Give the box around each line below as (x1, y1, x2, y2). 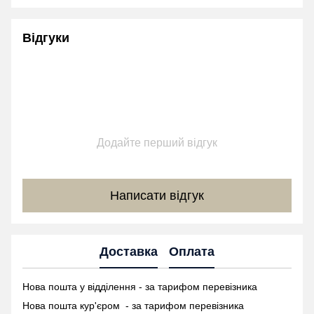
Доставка (100, 244, 158, 259)
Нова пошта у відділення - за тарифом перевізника (22, 281, 257, 293)
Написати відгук (110, 188, 204, 203)
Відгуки (22, 31, 69, 46)
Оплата (169, 244, 214, 259)
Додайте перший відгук (97, 137, 217, 149)
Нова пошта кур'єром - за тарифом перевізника (22, 300, 244, 312)
